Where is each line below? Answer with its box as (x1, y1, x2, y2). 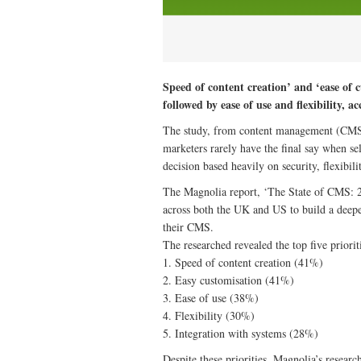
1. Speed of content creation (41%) (163, 255, 323, 271)
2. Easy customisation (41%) (163, 272, 294, 288)
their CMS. (163, 219, 214, 235)
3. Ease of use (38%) (163, 290, 259, 306)
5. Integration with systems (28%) (163, 326, 318, 342)
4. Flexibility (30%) (163, 308, 255, 324)
